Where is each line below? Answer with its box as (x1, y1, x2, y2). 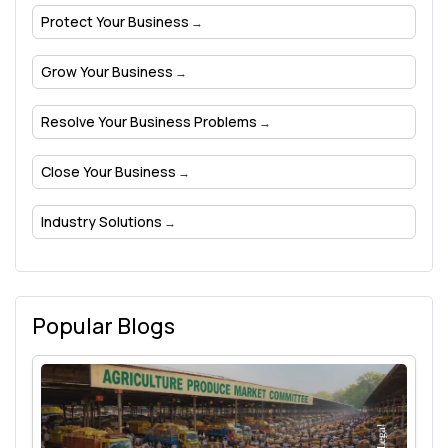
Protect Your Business (41, 12, 189, 32)
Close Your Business (41, 162, 176, 182)
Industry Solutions (41, 212, 162, 232)
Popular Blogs (32, 311, 175, 342)
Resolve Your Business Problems (41, 112, 257, 132)
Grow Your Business (41, 62, 173, 82)
